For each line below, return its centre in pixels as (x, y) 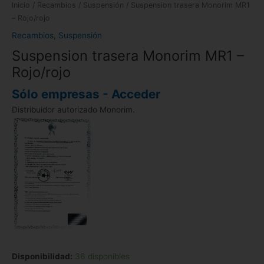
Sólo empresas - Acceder (86, 94)
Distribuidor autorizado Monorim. (73, 109)
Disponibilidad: (42, 256)
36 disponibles (102, 256)
